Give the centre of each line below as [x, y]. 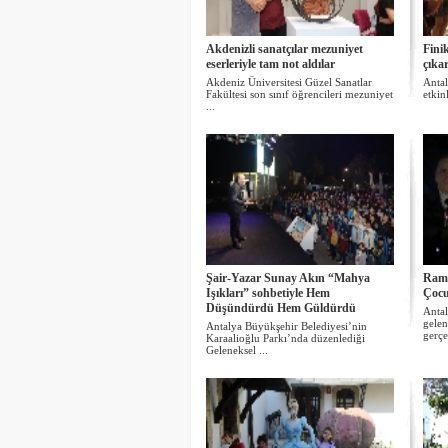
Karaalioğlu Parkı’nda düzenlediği [285, 338]
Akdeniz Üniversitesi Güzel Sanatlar [288, 82]
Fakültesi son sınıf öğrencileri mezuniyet [299, 94]
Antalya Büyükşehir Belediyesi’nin [286, 326]
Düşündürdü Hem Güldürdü [280, 308]
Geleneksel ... [236, 350]
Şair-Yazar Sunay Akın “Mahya [287, 278]
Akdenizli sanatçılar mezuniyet [284, 49]
